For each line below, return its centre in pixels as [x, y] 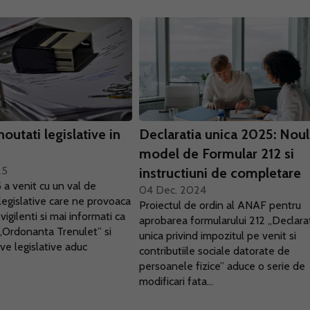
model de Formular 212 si [217, 154]
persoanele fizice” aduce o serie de [222, 266]
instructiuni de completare [220, 173]
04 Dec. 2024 [173, 190]
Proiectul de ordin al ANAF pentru [220, 205]
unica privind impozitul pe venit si [218, 236]
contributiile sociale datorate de [215, 251]
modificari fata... [176, 281]
